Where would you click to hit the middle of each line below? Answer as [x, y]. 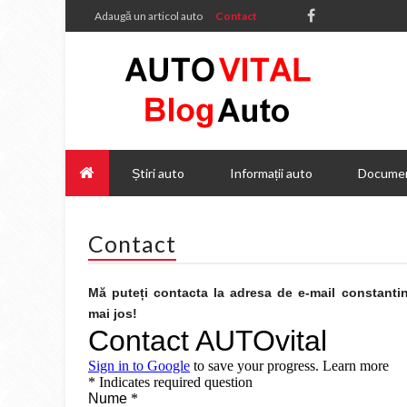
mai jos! [113, 313]
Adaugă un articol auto [149, 16]
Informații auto [271, 173]
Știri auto [158, 173]
